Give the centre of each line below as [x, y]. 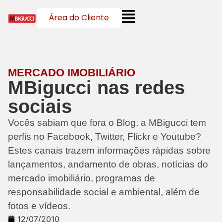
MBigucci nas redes [96, 87]
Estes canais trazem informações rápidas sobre [109, 150]
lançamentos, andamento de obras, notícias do [108, 164]
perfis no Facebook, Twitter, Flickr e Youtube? [105, 137]
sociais [40, 106]
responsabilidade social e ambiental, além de [104, 192]
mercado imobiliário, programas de [82, 178]
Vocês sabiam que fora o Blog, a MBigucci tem [107, 123]
